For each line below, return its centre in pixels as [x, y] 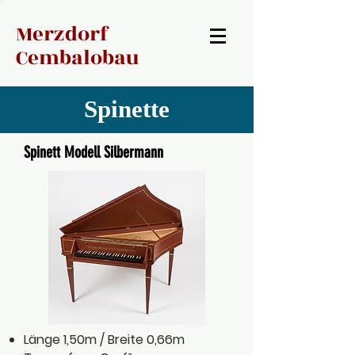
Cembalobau [78, 58]
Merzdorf [63, 34]
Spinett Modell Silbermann [94, 152]
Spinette [127, 109]
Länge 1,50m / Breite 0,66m [104, 340]
